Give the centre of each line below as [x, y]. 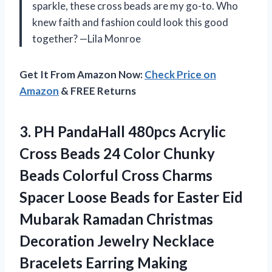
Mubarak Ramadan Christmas [116, 219]
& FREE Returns [97, 90]
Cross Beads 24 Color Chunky [117, 153]
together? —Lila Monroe [87, 38]
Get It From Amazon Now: [82, 74]
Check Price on [180, 74]
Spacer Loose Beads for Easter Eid [131, 197]
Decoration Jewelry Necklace [117, 240]
